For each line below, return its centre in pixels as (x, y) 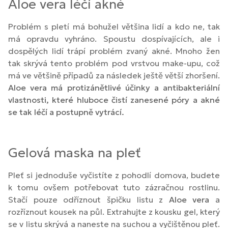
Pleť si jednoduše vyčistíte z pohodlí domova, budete (114, 175)
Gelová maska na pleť (75, 153)
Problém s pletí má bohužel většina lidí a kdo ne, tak (114, 27)
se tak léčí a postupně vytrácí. (66, 112)
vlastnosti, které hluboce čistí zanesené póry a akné (114, 100)
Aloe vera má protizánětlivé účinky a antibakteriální (114, 88)
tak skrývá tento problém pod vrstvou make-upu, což (114, 63)
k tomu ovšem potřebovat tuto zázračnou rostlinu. (114, 188)
